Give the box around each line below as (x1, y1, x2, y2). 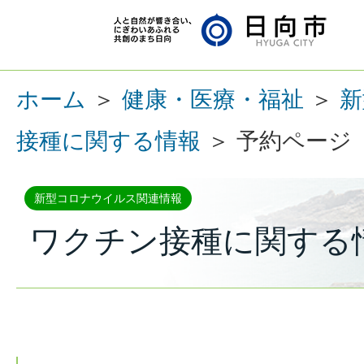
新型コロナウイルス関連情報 (34, 192, 182, 205)
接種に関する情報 (16, 128, 201, 154)
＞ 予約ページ (201, 128, 352, 154)
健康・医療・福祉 (122, 87, 304, 112)
